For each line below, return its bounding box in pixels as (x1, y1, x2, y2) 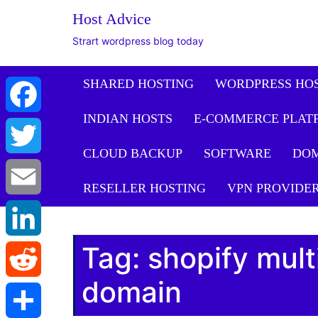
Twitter (6, 165, 38, 177)
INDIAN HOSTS (83, 111, 172, 126)
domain (82, 275, 182, 309)
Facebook (6, 124, 52, 136)
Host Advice (72, 10, 151, 28)
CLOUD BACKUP (83, 146, 182, 160)
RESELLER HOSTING (83, 181, 206, 195)
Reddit (6, 288, 36, 300)
